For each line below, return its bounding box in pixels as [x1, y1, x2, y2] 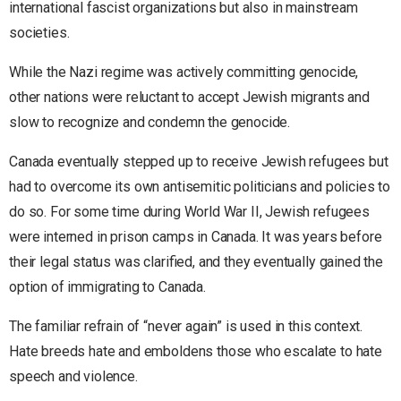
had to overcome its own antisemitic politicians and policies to [9, 178, 390, 196]
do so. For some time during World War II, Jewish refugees [9, 203, 370, 221]
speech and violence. [9, 368, 138, 386]
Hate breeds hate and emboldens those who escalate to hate [9, 343, 382, 361]
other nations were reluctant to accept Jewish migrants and [9, 89, 370, 107]
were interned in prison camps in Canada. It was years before [9, 228, 382, 246]
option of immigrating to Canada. [9, 278, 206, 296]
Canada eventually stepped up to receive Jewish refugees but [9, 153, 388, 171]
